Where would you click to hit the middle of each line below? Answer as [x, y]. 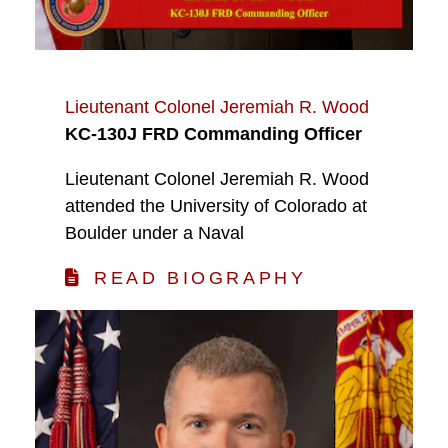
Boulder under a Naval [154, 232]
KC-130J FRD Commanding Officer [213, 133]
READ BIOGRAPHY [200, 278]
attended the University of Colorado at [216, 205]
